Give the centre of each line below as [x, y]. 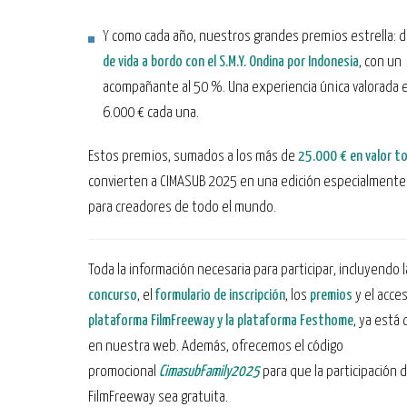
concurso [113, 296]
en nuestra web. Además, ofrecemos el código [216, 347]
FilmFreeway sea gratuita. [158, 397]
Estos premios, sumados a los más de [193, 157]
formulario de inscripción [220, 296]
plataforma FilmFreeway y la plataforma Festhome [221, 321]
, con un [380, 62]
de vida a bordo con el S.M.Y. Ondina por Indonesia [231, 62]
